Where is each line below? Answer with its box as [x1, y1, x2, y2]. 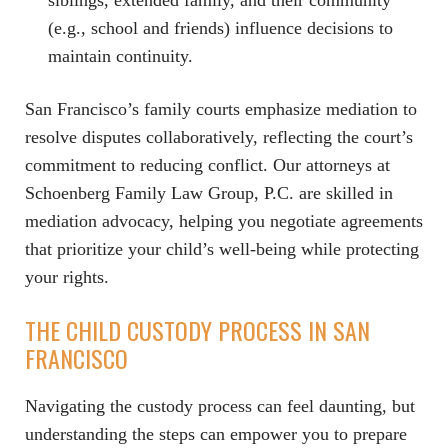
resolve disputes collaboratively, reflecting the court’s [25, 127, 413, 148]
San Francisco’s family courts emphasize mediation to [25, 99, 417, 120]
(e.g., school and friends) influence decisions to [48, 18, 393, 39]
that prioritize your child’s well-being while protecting [25, 239, 419, 260]
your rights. [25, 267, 109, 288]
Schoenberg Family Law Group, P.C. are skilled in [25, 183, 393, 204]
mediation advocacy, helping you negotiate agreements [25, 211, 423, 232]
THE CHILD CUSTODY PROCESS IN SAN [25, 312, 370, 349]
